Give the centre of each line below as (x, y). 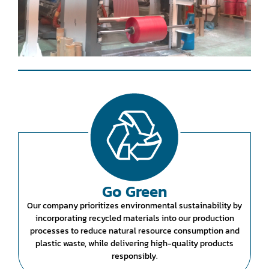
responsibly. (134, 256)
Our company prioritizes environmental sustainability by (134, 206)
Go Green (134, 192)
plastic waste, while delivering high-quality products (134, 244)
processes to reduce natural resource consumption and (134, 231)
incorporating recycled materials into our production (134, 219)
